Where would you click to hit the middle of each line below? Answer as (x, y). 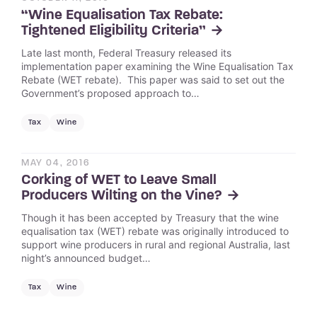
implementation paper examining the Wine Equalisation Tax (157, 66)
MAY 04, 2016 (56, 163)
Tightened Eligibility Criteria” (114, 31)
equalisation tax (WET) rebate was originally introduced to (155, 231)
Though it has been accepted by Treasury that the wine (150, 217)
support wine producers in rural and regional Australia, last (156, 244)
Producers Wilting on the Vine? (122, 196)
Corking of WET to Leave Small (119, 180)
